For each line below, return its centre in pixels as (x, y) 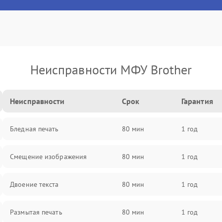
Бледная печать (34, 129)
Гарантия (197, 101)
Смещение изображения (49, 157)
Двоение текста (34, 184)
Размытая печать (36, 212)
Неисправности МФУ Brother (111, 70)
